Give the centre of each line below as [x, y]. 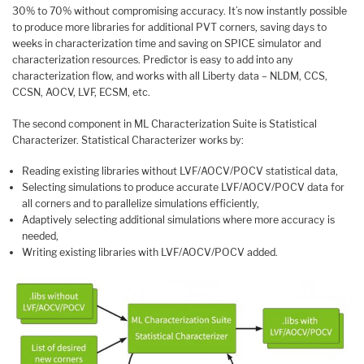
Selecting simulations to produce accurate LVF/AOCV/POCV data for [184, 188]
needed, [41, 236]
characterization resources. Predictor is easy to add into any [153, 59]
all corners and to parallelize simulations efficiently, [141, 204]
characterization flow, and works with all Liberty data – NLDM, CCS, [170, 76]
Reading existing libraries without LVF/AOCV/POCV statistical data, [180, 171]
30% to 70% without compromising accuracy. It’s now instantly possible [180, 11]
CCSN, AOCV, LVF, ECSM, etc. [81, 92]
